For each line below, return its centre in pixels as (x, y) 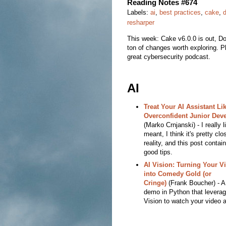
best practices (180, 13)
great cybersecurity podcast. (169, 57)
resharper (141, 23)
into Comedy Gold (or (177, 174)
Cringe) (155, 183)
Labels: (139, 13)
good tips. (158, 152)
